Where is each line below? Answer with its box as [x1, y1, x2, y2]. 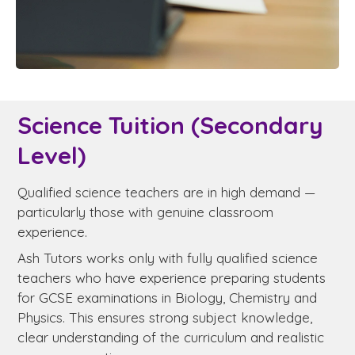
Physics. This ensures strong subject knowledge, [17, 308, 312, 326]
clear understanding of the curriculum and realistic [17, 328, 324, 345]
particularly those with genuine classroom [17, 203, 273, 220]
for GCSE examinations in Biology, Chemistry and [17, 288, 317, 306]
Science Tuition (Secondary [17, 109, 323, 140]
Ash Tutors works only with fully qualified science [17, 249, 318, 266]
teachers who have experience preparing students [17, 269, 326, 286]
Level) [17, 139, 86, 170]
